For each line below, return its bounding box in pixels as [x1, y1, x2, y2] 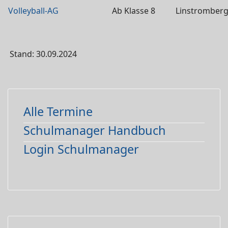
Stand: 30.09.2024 [8, 48, 77, 60]
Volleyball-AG [8, 5, 59, 16]
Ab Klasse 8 [111, 5, 155, 16]
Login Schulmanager [23, 141, 139, 157]
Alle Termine [23, 103, 93, 120]
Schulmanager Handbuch [23, 122, 166, 138]
